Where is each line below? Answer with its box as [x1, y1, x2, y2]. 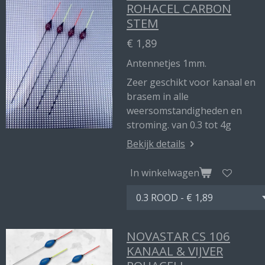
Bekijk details [127, 137, 185, 150]
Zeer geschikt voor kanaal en [127, 76, 256, 89]
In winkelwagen [130, 166, 199, 179]
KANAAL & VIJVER [127, 243, 223, 259]
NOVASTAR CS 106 [127, 228, 230, 244]
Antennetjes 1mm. [127, 57, 206, 70]
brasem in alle [127, 90, 189, 103]
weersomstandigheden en [127, 104, 242, 117]
